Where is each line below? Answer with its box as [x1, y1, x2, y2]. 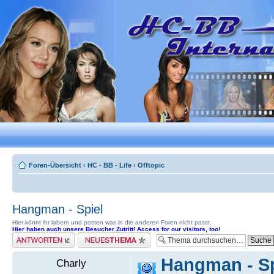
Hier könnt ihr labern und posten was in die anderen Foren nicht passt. [12, 219, 212, 226]
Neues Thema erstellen [78, 232, 147, 240]
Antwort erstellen [12, 232, 62, 240]
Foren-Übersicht [29, 161, 81, 169]
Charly [56, 257, 87, 269]
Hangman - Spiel [12, 202, 103, 216]
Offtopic [138, 161, 165, 169]
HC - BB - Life [87, 161, 131, 169]
